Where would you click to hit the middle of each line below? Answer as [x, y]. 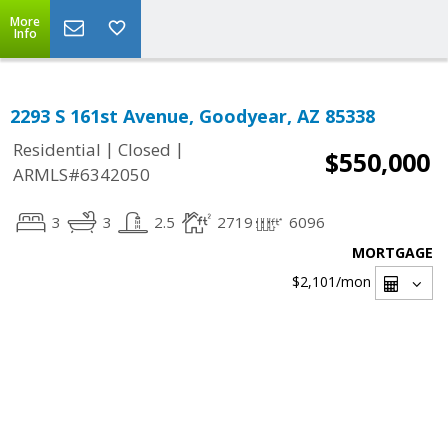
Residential [57, 150]
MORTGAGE [392, 252]
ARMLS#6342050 [81, 175]
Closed [144, 150]
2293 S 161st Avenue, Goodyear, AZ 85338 [192, 116]
